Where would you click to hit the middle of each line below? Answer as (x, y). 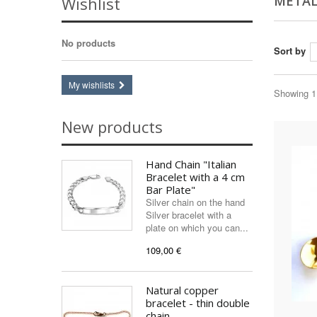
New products (112, 127)
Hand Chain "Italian (191, 164)
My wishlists (92, 85)
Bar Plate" (171, 190)
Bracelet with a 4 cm (195, 177)
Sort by (290, 51)
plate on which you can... (197, 227)
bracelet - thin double (198, 303)
